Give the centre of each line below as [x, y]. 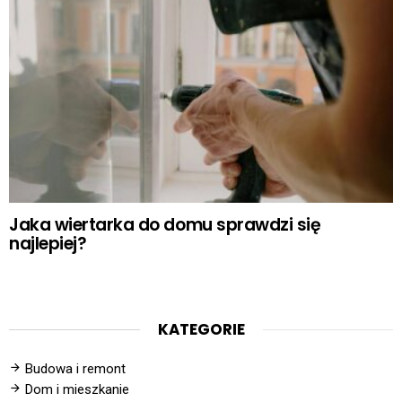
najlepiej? [48, 243]
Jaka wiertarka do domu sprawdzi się [165, 224]
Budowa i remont [75, 369]
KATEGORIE [201, 329]
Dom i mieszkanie [77, 390]
